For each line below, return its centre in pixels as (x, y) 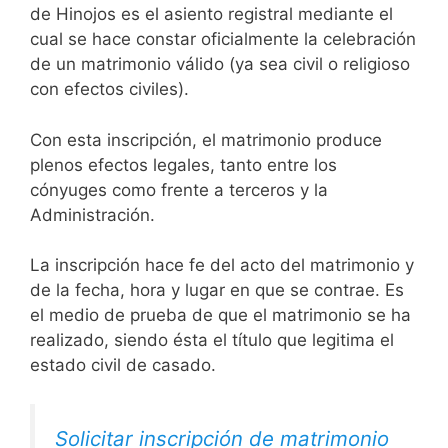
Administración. (92, 214)
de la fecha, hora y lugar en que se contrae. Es (217, 290)
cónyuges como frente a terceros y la (179, 189)
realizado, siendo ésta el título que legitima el (212, 340)
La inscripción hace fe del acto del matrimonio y (222, 265)
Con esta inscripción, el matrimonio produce (206, 139)
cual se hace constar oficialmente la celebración (223, 39)
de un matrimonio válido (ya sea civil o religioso (220, 64)
